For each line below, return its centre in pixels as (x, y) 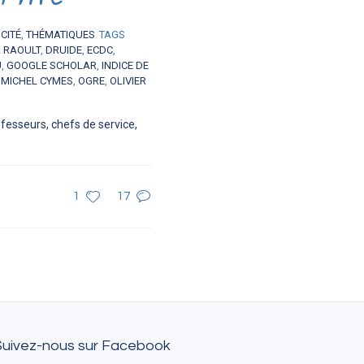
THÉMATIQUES (61, 35)
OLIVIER (128, 81)
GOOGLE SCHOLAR (52, 66)
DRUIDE (64, 50)
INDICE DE (125, 66)
